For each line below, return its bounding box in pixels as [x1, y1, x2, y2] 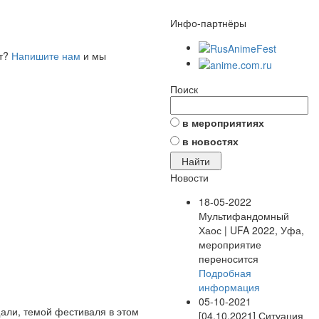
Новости [170, 169, 209, 184]
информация [199, 279, 260, 294]
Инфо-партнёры [170, 16, 246, 30]
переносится [199, 251, 258, 266]
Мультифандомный [199, 208, 289, 223]
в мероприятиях [182, 115, 264, 130]
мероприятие [199, 236, 261, 251]
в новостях [182, 133, 239, 148]
